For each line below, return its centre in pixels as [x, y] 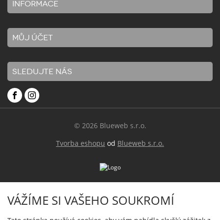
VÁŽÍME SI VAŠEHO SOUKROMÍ [91, 200]
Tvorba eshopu [81, 143]
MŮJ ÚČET [33, 38]
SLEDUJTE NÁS [42, 71]
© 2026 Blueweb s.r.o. [110, 125]
